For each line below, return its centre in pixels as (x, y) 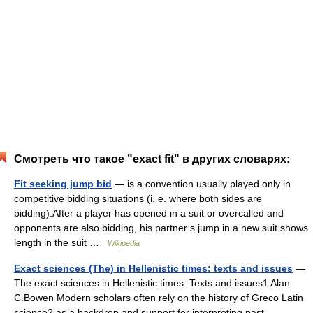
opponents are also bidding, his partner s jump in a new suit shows (161, 228)
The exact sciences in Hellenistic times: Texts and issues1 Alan (152, 283)
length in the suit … (61, 242)
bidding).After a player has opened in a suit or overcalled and (149, 213)
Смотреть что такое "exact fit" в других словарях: (152, 159)
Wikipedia (124, 243)
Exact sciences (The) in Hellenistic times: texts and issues (153, 268)
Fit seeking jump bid (63, 184)
